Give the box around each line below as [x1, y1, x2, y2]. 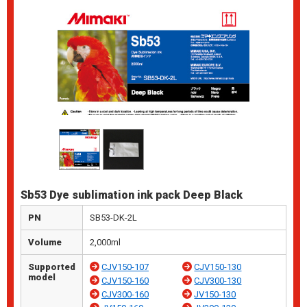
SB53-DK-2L [90, 212, 137, 223]
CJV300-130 [194, 275, 242, 286]
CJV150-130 [194, 262, 242, 273]
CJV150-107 [101, 262, 149, 273]
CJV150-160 [101, 275, 149, 286]
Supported [28, 262, 75, 273]
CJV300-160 [101, 289, 149, 300]
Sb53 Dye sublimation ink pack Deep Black [21, 188, 243, 202]
